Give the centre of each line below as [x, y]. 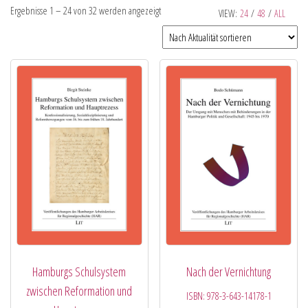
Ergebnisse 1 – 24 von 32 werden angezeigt [86, 10]
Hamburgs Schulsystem [79, 272]
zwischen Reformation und [79, 291]
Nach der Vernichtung [229, 272]
